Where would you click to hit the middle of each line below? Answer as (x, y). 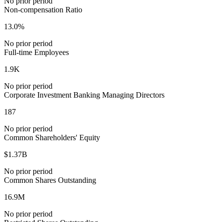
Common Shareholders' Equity (52, 138)
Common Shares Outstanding (50, 180)
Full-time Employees (36, 53)
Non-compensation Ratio (43, 10)
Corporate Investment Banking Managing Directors (84, 95)
